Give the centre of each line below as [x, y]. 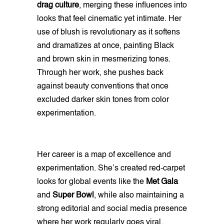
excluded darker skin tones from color [103, 100]
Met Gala [162, 182]
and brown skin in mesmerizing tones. [104, 59]
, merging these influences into [133, 5]
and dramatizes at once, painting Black [105, 46]
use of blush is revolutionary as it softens [108, 32]
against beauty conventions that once [103, 86]
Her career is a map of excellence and [104, 155]
